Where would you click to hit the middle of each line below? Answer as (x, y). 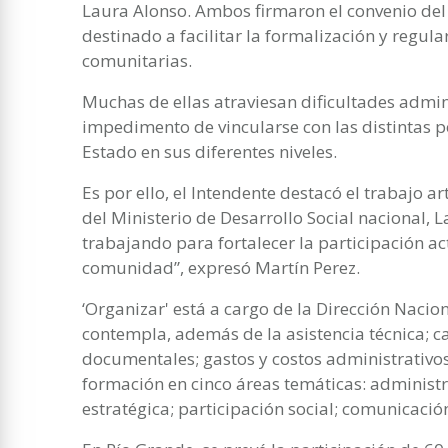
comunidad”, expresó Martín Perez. (221, 267)
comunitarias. (137, 60)
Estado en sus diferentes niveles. (209, 151)
